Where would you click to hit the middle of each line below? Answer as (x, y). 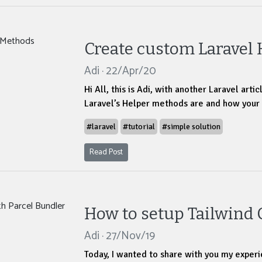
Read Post (106, 153)
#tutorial (139, 127)
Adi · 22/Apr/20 (120, 71)
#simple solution (191, 127)
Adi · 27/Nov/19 (120, 236)
